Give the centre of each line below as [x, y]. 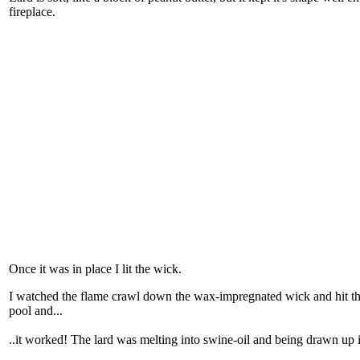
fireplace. [32, 12]
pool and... [37, 311]
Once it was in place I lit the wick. [95, 269]
